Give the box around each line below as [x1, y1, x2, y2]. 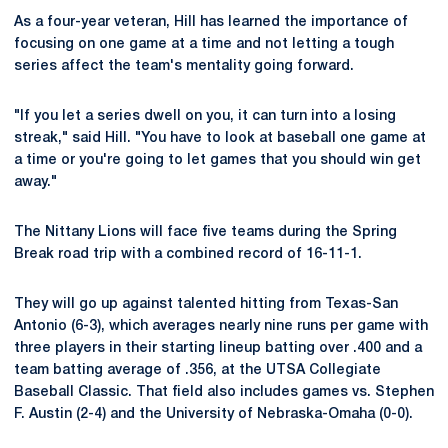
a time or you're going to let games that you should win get [14, 154, 421, 167]
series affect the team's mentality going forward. [14, 60, 354, 73]
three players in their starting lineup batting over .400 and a [14, 342, 422, 355]
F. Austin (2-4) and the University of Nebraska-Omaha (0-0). [14, 408, 413, 421]
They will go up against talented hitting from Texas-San [14, 298, 398, 311]
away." [14, 176, 57, 189]
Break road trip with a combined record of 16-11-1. [14, 248, 362, 261]
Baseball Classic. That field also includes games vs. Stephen [14, 386, 434, 399]
